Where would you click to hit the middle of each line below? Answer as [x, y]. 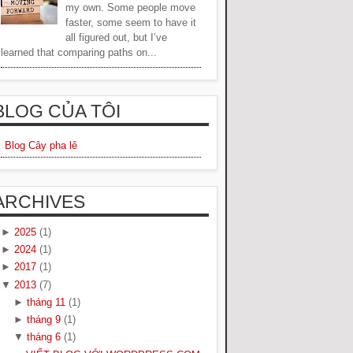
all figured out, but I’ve [117, 37]
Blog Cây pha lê [41, 146]
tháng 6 [43, 337]
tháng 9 [43, 320]
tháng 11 [46, 302]
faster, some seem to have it [131, 22]
